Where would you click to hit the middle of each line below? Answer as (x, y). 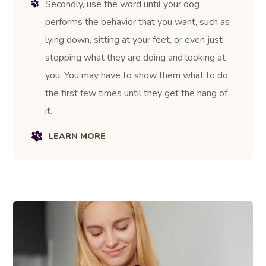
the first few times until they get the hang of (137, 93)
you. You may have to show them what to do (137, 75)
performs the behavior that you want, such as (138, 22)
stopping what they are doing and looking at (136, 57)
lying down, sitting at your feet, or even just (134, 39)
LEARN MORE (77, 136)
